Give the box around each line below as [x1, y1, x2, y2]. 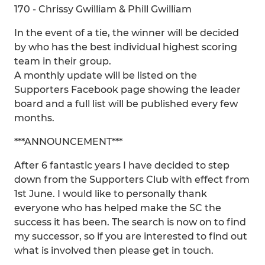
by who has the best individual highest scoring [14, 41, 237, 53]
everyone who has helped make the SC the [14, 202, 221, 214]
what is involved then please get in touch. [14, 245, 214, 256]
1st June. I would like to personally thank [14, 188, 207, 199]
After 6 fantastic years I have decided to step [14, 160, 230, 171]
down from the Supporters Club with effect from [14, 174, 250, 185]
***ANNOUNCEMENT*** [14, 136, 122, 147]
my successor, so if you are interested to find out [14, 231, 247, 242]
